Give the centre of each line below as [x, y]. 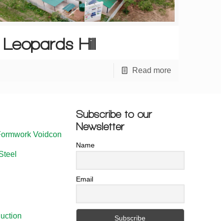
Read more [151, 71]
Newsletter [100, 127]
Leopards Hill [50, 44]
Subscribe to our [114, 115]
